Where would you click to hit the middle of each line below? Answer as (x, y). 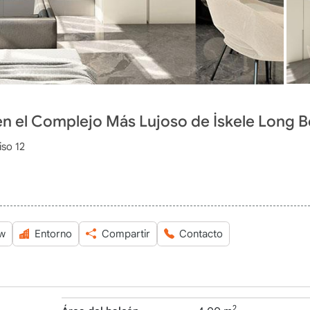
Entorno (54, 234)
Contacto (201, 234)
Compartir (126, 234)
